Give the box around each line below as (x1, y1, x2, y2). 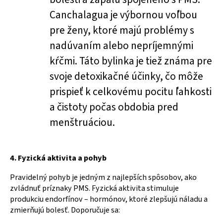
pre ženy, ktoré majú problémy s (50, 23, 194, 39)
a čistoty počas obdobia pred (50, 100, 178, 115)
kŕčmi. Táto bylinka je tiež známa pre (50, 54, 212, 69)
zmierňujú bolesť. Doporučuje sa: (10, 205, 120, 216)
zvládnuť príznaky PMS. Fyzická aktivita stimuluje (10, 183, 179, 194)
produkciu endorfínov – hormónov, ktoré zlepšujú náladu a (10, 194, 208, 205)
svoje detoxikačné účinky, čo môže (50, 69, 203, 85)
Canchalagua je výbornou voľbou (50, 7, 197, 23)
